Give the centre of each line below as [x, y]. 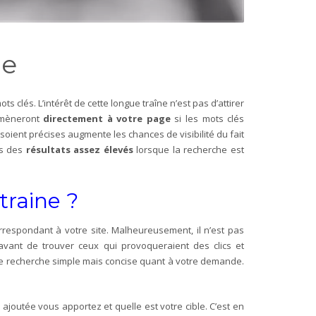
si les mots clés [207, 118]
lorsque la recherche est [190, 149]
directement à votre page [107, 118]
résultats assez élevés [81, 149]
